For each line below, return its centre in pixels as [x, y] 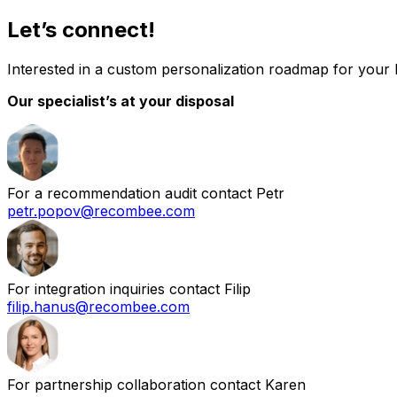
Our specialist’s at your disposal [121, 101]
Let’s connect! [81, 29]
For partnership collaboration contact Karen [156, 384]
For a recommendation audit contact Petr [146, 193]
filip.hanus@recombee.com [98, 306]
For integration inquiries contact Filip [129, 288]
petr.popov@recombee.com [101, 210]
